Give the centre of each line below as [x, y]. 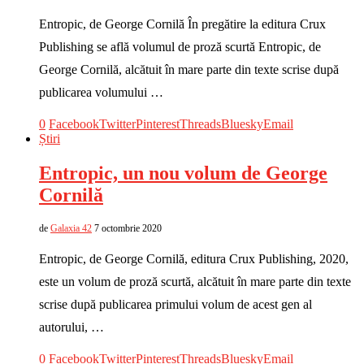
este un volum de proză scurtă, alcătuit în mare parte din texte [195, 281]
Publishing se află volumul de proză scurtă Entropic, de [180, 47]
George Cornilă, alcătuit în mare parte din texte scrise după [189, 69]
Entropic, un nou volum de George [183, 173]
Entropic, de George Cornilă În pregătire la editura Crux [182, 24]
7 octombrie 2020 [128, 228]
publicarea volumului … [101, 92]
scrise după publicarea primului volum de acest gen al [175, 304]
